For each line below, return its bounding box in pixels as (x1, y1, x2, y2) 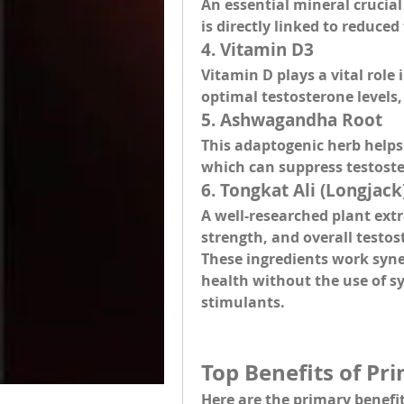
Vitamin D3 (220, 38, 314, 61)
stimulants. (201, 292, 285, 312)
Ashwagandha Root (220, 108, 382, 132)
